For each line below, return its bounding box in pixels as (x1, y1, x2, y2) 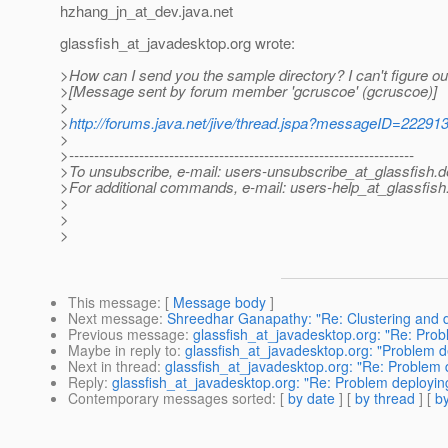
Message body (173, 292, 266, 313)
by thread (355, 388, 415, 409)
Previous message (68, 324, 185, 345)
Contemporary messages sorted (68, 388, 272, 409)
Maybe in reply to (68, 340, 177, 361)
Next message (68, 308, 159, 329)
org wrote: (230, 32, 295, 54)
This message (68, 292, 157, 313)
